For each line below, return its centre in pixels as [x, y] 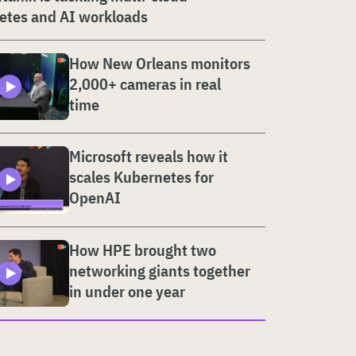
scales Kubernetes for [141, 177]
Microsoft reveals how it [149, 157]
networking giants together [160, 270]
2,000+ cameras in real [145, 83]
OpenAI [95, 198]
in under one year [127, 291]
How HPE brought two [143, 250]
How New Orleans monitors [160, 63]
